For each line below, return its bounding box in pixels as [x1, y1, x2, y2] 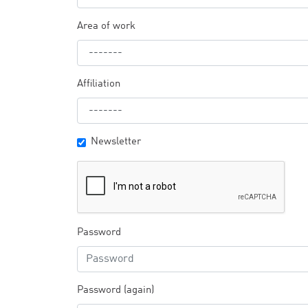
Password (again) [77, 285, 154, 296]
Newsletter [91, 137, 141, 147]
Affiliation [77, 79, 120, 89]
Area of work [77, 21, 135, 32]
